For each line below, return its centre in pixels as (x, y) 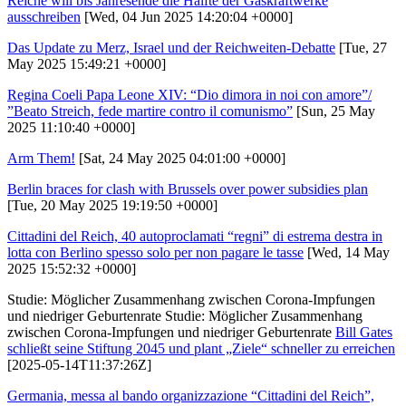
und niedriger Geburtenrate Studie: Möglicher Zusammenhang (185, 315)
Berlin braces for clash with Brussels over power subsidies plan (188, 188)
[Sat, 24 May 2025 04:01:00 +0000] (180, 158)
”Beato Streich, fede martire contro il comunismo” (150, 111)
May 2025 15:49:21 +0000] (87, 63)
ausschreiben (44, 16)
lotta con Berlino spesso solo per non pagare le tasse (155, 252)
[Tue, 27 (361, 47)
